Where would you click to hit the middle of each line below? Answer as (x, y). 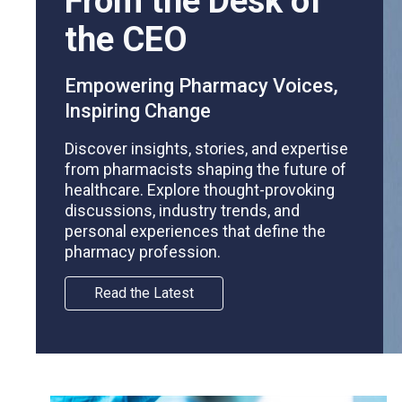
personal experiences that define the (195, 231)
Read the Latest (144, 293)
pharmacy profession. (143, 252)
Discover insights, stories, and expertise (206, 149)
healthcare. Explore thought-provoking (200, 190)
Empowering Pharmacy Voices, (201, 86)
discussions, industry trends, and (182, 210)
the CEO (126, 39)
